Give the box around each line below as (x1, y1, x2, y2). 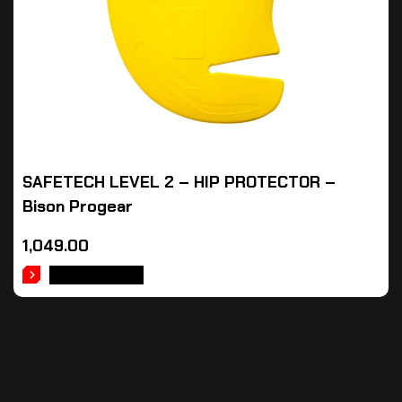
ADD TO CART (49, 266, 144, 284)
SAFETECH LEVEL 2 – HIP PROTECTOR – (22, 171, 336, 193)
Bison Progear (22, 196, 133, 217)
